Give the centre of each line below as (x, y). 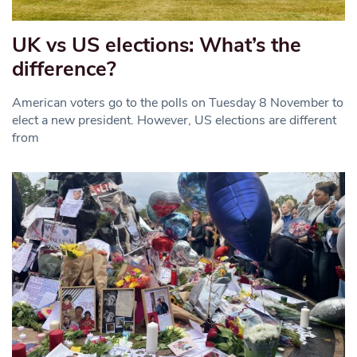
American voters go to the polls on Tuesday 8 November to (178, 102)
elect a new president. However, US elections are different (174, 120)
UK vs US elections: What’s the (157, 45)
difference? (64, 69)
